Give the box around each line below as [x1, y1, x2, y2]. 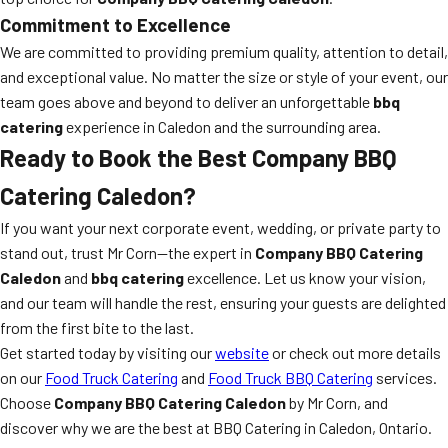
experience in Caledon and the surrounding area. [63, 117, 381, 136]
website [215, 343, 269, 362]
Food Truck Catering [45, 368, 178, 387]
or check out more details [269, 343, 441, 362]
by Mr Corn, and [286, 393, 388, 412]
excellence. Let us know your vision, [184, 268, 426, 287]
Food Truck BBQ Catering [208, 368, 373, 387]
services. [373, 368, 437, 387]
